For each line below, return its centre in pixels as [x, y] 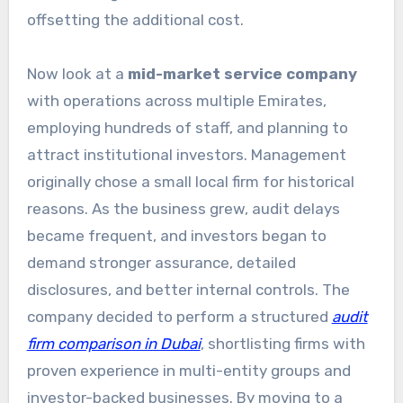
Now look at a [77, 74]
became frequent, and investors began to [176, 236]
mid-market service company [242, 74]
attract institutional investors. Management [186, 155]
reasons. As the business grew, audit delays [183, 209]
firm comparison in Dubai [113, 344]
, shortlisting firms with [282, 344]
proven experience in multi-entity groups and [188, 371]
